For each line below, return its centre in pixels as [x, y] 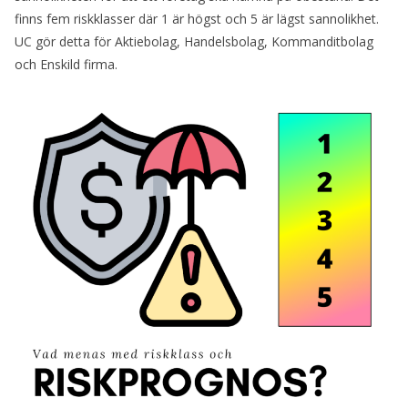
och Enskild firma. [66, 64]
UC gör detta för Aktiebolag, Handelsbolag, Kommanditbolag [194, 41]
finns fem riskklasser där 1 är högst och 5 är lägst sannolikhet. [197, 19]
